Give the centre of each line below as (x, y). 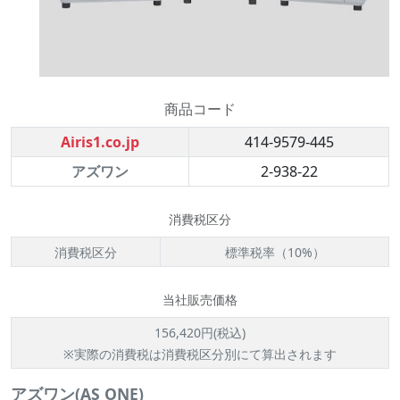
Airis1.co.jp (100, 142)
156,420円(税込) (200, 333)
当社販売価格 (200, 300)
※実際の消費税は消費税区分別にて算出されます (200, 354)
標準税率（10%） (275, 252)
